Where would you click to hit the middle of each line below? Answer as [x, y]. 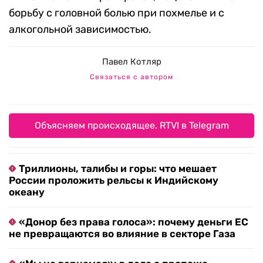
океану [27, 192]
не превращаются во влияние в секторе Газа [122, 234]
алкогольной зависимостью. [80, 30]
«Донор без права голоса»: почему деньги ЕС [134, 222]
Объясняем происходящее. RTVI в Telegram [131, 126]
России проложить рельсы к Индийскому [114, 181]
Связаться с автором [131, 77]
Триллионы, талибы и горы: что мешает [118, 169]
